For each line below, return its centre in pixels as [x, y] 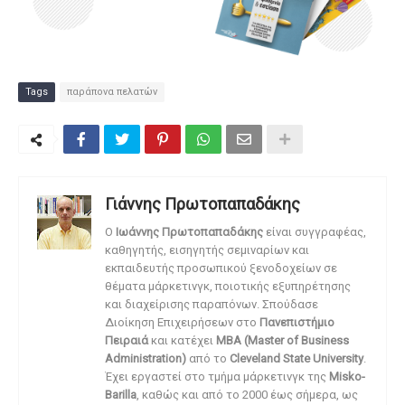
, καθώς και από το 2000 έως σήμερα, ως [247, 394]
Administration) [146, 358]
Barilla [121, 394]
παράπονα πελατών [112, 91]
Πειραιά [127, 340]
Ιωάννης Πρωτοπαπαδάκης [191, 231]
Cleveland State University [297, 358]
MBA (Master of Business [283, 340]
